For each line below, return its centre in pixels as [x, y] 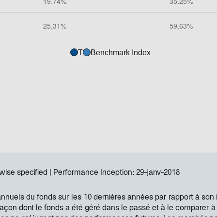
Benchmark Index [120, 53]
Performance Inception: [94, 173]
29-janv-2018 [158, 173]
